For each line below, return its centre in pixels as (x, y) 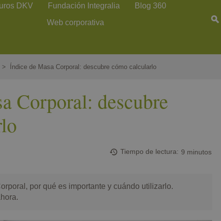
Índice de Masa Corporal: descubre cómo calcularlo (83, 67)
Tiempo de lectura (149, 152)
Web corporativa (76, 22)
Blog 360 (151, 6)
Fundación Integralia (84, 6)
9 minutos (197, 152)
